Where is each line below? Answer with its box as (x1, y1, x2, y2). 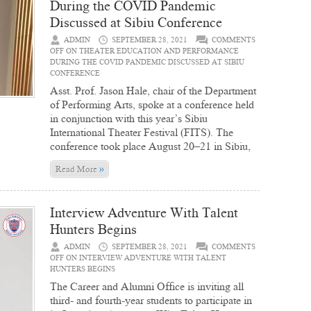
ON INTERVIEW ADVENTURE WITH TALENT (64, 253, 226, 263)
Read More (55, 163, 99, 175)
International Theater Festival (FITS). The (50, 125, 233, 140)
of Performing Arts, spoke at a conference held (50, 97, 254, 112)
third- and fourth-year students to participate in (50, 293, 252, 308)
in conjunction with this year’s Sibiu (50, 111, 208, 126)
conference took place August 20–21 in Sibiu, (50, 139, 251, 153)
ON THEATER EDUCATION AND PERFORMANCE (64, 46, 239, 56)
